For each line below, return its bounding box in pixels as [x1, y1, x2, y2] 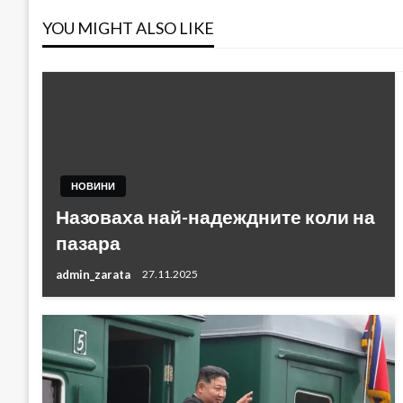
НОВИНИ [71, 179, 115, 192]
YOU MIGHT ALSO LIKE [42, 17, 214, 38]
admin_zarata [56, 266, 133, 282]
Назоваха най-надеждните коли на [56, 204, 375, 228]
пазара [56, 230, 121, 254]
